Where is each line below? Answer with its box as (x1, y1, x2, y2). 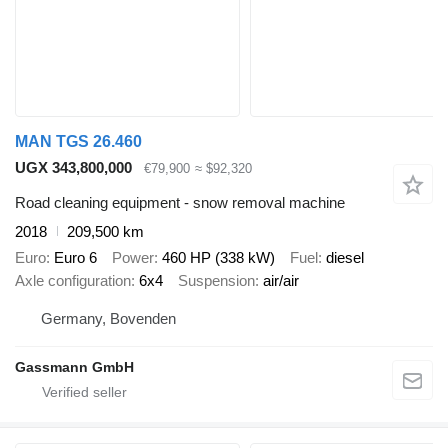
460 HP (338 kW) (162, 249, 275, 267)
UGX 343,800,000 (15, 159, 132, 177)
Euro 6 (54, 249, 97, 267)
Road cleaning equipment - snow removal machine (15, 193, 345, 211)
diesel (326, 249, 364, 267)
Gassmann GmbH (15, 358, 134, 375)
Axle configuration (15, 272, 131, 290)
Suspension (178, 272, 255, 290)
